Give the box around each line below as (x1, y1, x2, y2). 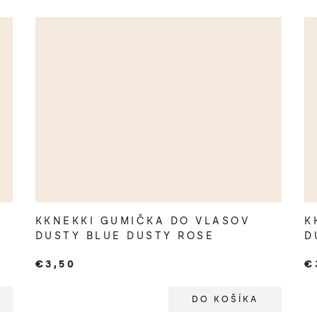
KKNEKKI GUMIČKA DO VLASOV (35, 214, 250, 227)
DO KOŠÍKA (192, 294, 259, 304)
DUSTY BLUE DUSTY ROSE (35, 229, 215, 242)
